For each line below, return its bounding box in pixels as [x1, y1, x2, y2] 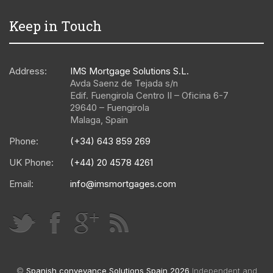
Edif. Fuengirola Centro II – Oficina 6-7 [70, 89, 229, 101]
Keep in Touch [9, 16, 102, 35]
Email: [9, 177, 34, 190]
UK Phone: [9, 156, 54, 168]
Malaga [70, 113, 101, 126]
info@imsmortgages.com [70, 177, 176, 190]
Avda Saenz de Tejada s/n [70, 77, 178, 89]
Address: [9, 65, 47, 77]
